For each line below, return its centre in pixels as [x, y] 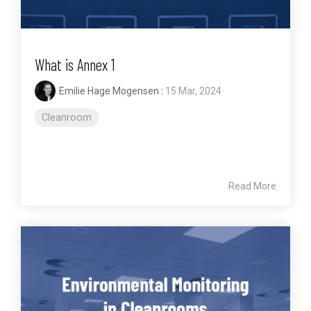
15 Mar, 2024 [193, 91]
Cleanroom [67, 118]
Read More [252, 186]
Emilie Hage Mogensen [109, 91]
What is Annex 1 [75, 65]
